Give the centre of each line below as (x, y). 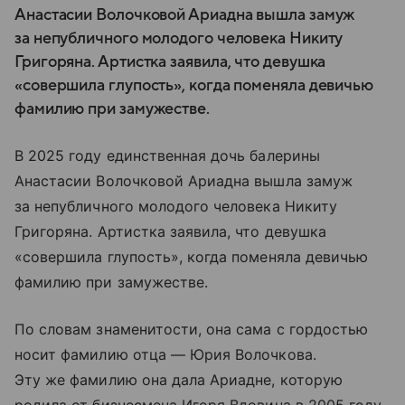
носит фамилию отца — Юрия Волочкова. (165, 354)
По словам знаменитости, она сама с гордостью (192, 329)
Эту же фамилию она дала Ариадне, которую (179, 380)
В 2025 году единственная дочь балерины (167, 155)
